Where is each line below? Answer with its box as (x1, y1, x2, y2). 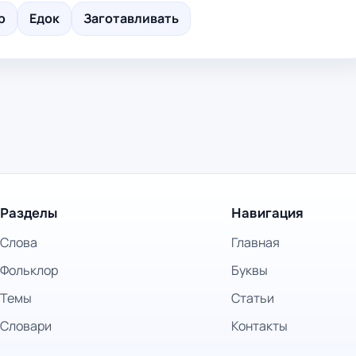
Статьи (230, 289, 274, 307)
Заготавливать (83, 10, 179, 27)
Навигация (230, 205, 304, 222)
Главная (230, 234, 280, 251)
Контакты (230, 317, 288, 335)
